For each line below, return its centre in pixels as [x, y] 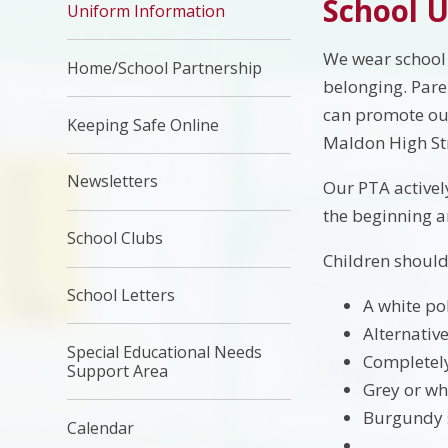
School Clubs [115, 238]
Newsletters [113, 181]
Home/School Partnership [165, 67]
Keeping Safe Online [143, 124]
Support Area [118, 370]
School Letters [121, 294]
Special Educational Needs [165, 351]
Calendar [101, 427]
